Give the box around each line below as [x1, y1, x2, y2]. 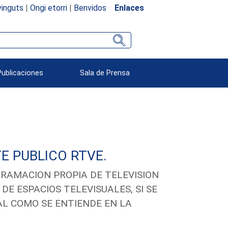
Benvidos [73, 3, 106, 13]
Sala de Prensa [80, 68, 130, 77]
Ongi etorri [30, 3, 67, 13]
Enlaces [114, 3, 144, 13]
